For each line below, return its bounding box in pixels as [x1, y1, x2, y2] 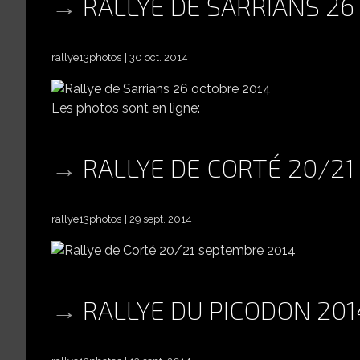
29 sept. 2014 [129, 212, 192, 225]
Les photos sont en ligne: [51, 100, 200, 116]
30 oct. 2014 [129, 51, 188, 63]
